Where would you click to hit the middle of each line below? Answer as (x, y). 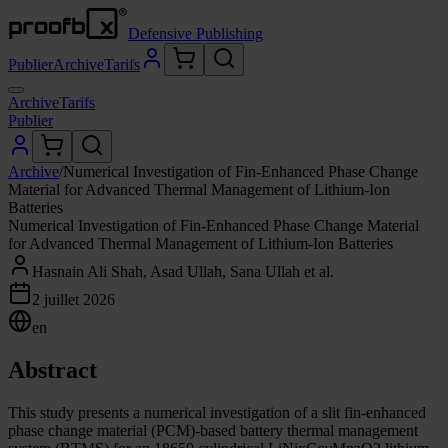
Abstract (52, 369)
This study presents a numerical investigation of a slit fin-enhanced (217, 412)
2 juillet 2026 (73, 299)
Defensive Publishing (195, 33)
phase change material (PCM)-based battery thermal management (213, 430)
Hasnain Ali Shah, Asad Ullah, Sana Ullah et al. (183, 271)
